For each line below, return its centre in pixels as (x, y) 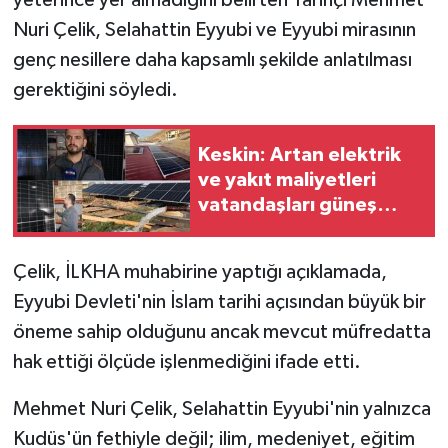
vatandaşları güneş (287, 205)
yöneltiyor (247, 255)
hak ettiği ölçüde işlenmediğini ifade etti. (186, 361)
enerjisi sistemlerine (293, 230)
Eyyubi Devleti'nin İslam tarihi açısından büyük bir (219, 301)
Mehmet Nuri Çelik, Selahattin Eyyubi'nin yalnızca (221, 408)
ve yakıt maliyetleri (287, 180)
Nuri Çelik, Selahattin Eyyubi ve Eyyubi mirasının (214, 29)
